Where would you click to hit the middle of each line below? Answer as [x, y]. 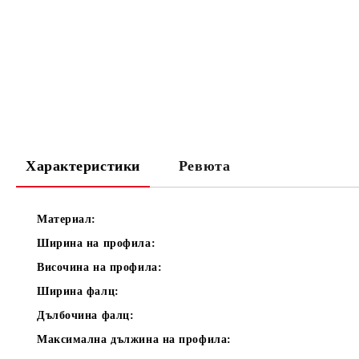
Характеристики [83, 166]
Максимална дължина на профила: [134, 339]
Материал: [67, 219]
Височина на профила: [100, 267]
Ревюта [204, 166]
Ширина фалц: [78, 291]
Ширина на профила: [97, 243]
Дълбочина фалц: [86, 315]
